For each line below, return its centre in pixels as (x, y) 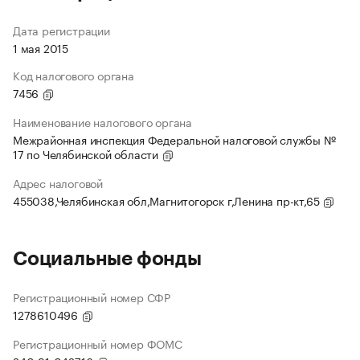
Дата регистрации (61, 30)
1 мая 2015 (41, 48)
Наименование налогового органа (102, 122)
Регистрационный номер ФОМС (98, 344)
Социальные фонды (107, 259)
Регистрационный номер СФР (92, 297)
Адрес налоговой (58, 183)
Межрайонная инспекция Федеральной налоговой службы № (174, 139)
